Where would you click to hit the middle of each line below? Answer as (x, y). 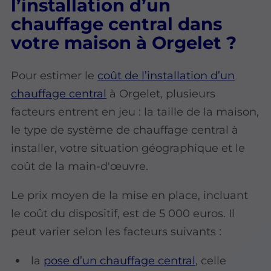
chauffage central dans (117, 24)
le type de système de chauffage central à (125, 129)
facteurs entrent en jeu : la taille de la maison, (135, 111)
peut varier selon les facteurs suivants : (116, 232)
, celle (211, 261)
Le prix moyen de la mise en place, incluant (130, 195)
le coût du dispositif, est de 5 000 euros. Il (123, 214)
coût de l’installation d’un (166, 75)
